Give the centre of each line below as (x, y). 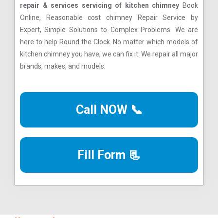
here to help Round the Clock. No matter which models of (109, 42)
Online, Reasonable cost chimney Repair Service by (109, 17)
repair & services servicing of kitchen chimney (100, 5)
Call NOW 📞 (109, 109)
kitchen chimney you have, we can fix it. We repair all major (109, 54)
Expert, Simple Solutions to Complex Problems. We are (109, 29)
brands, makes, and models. (63, 66)
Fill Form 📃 (109, 155)
